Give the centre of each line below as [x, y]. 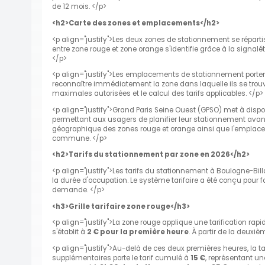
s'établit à [70, 232]
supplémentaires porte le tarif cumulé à [121, 258]
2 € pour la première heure [138, 232]
